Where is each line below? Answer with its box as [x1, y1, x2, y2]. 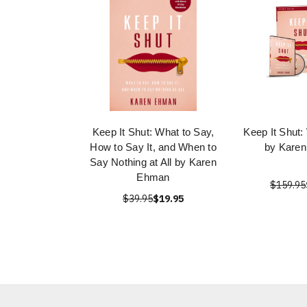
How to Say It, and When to [90, 141, 217, 153]
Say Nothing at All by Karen [90, 156, 217, 168]
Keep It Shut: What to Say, [92, 126, 214, 138]
